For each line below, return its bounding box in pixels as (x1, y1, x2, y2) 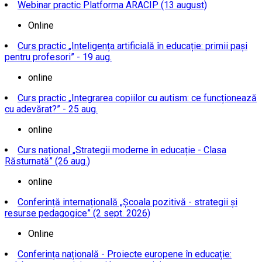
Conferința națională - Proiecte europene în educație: (18, 248, 232, 260)
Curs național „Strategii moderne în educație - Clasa (18, 144, 226, 156)
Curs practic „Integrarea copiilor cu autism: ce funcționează (18, 92, 257, 104)
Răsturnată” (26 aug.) (5, 155, 90, 167)
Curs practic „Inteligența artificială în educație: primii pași (18, 40, 247, 51)
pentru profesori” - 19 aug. (5, 51, 112, 63)
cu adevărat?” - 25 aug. (5, 103, 98, 115)
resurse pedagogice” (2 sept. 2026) (5, 207, 150, 219)
